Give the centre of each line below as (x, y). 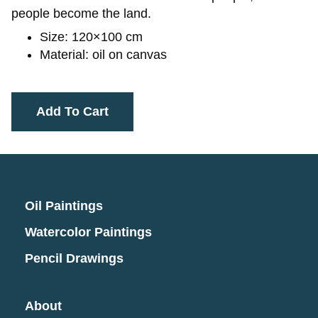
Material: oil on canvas (103, 55)
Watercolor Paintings (88, 232)
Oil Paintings (64, 206)
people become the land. (81, 13)
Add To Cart (72, 111)
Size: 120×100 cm (91, 37)
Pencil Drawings (74, 258)
